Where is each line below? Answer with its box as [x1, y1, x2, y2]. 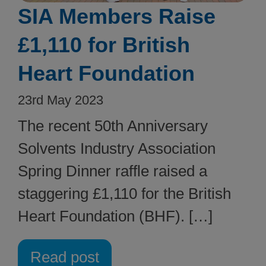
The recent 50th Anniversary [18, 117, 208, 135]
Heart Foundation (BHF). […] [18, 207, 213, 226]
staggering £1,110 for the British [18, 185, 231, 203]
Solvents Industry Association [18, 140, 216, 158]
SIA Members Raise [18, 4, 216, 29]
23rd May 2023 [18, 93, 103, 108]
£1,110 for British [18, 33, 190, 58]
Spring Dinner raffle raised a [18, 162, 207, 180]
